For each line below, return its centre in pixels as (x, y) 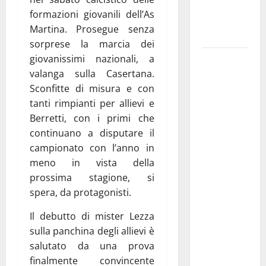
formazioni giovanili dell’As (92, 14)
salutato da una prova (92, 246)
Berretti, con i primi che (92, 118)
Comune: (218, 134)
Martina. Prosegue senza (92, 29)
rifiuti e (216, 253)
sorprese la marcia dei (92, 44)
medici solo (224, 164)
